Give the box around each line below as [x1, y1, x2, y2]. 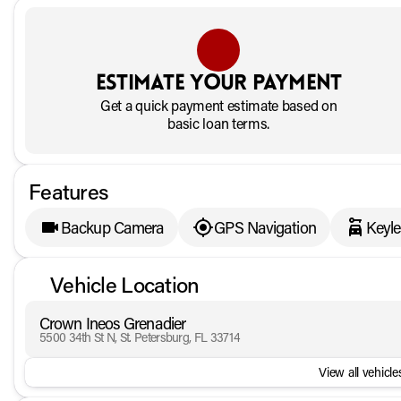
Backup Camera [61, 216, 165, 238]
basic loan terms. [167, 114, 269, 132]
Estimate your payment [95, 73, 342, 95]
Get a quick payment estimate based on [100, 96, 337, 115]
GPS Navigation [214, 216, 316, 238]
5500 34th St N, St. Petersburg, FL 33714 [39, 328, 240, 346]
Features [29, 177, 109, 205]
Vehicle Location [50, 270, 200, 298]
